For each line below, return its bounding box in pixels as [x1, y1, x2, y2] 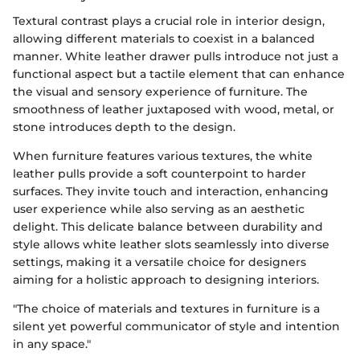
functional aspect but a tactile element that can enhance [13, 66, 345, 81]
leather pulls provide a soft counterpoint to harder [13, 166, 306, 181]
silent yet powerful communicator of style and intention [13, 318, 340, 333]
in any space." [13, 336, 91, 351]
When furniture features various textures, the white [13, 148, 313, 163]
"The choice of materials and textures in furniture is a [13, 301, 320, 316]
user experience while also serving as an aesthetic [13, 201, 305, 216]
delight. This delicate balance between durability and [13, 219, 323, 234]
